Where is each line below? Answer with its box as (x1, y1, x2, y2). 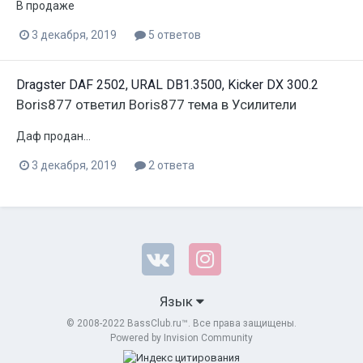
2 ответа (146, 159, 194, 173)
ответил (72, 96, 129, 113)
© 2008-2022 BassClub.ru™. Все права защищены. (66, 318, 297, 330)
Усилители (232, 96, 297, 113)
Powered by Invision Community (110, 332, 253, 344)
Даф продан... (16, 130, 91, 143)
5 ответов (146, 28, 201, 41)
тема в (185, 96, 232, 113)
